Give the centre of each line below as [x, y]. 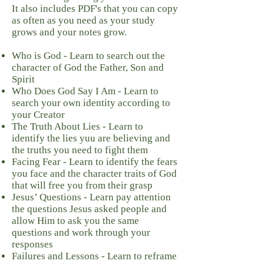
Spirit [23, 79]
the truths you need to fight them [80, 150]
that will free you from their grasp [82, 185]
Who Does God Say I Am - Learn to [85, 91]
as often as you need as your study [83, 20]
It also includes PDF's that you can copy [95, 9]
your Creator [38, 115]
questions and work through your [81, 232]
